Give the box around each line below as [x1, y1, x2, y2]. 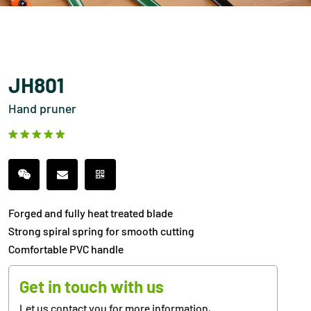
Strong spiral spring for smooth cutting [8, 224, 195, 237]
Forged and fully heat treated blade [8, 205, 174, 219]
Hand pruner [8, 100, 77, 116]
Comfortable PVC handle [8, 242, 124, 255]
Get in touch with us [19, 276, 165, 296]
